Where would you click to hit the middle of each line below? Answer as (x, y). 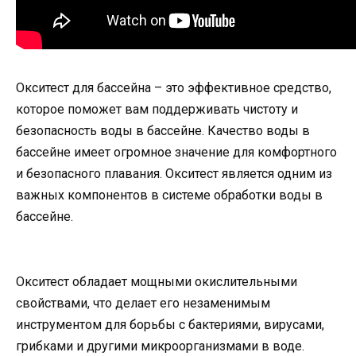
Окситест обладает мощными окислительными (157, 281)
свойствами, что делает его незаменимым (143, 303)
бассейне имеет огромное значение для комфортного (176, 153)
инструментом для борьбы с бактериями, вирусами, (170, 324)
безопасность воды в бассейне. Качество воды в (163, 131)
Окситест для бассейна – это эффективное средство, (174, 88)
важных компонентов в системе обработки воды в (169, 195)
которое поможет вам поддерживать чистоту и (157, 110)
